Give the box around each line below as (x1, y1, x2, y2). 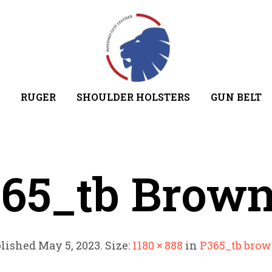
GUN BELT (210, 90, 262, 103)
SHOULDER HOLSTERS (76, 90, 190, 103)
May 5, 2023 (38, 237, 100, 253)
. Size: (100, 237, 132, 253)
